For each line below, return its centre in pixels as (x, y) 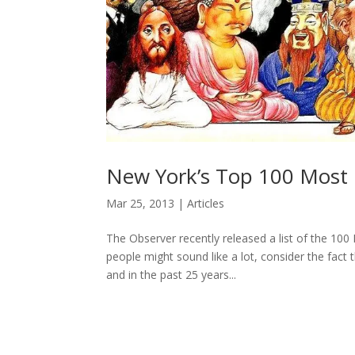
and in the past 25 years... (172, 275)
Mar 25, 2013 (141, 204)
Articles (206, 204)
